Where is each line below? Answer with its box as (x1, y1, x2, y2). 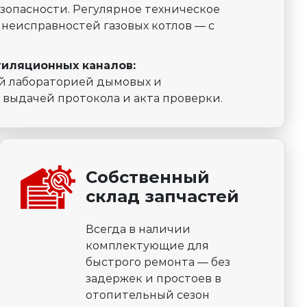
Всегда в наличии (86, 223, 191, 236)
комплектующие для (86, 239, 210, 253)
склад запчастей (86, 186, 240, 207)
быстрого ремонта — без (86, 256, 231, 269)
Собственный (86, 167, 210, 188)
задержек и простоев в (86, 272, 222, 286)
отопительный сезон (86, 288, 210, 302)
